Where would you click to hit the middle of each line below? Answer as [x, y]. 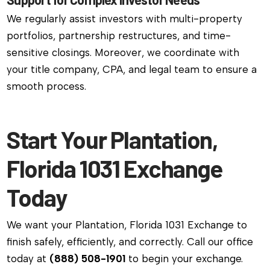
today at [28, 259]
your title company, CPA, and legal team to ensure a [132, 70]
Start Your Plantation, [112, 140]
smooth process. [47, 86]
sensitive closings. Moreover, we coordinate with [123, 53]
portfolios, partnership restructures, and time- [119, 36]
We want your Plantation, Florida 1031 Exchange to [127, 225]
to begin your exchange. [184, 259]
